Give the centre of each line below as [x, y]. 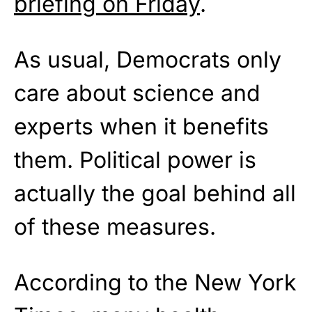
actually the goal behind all [155, 194]
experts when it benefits [141, 127]
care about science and [137, 93]
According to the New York [155, 283]
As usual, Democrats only [148, 60]
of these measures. [115, 227]
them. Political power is [135, 160]
